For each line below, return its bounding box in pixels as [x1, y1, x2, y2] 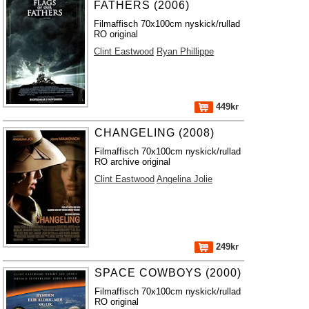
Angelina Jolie [157, 174, 213, 184]
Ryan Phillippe [157, 46, 215, 57]
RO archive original [94, 157, 171, 167]
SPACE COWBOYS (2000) [94, 267, 242, 279]
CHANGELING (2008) [94, 127, 215, 139]
